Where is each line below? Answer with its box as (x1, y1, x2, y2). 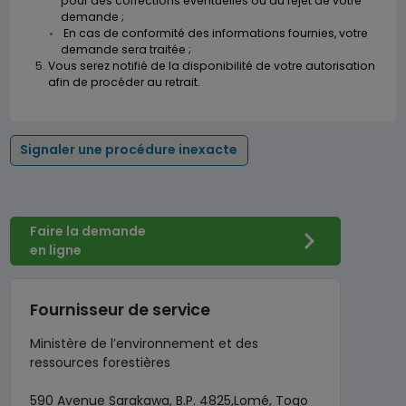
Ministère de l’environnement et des (29, 334, 258, 353)
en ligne (29, 240, 82, 259)
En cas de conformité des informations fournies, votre (63, 25, 368, 41)
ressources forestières (29, 353, 170, 372)
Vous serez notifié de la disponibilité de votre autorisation (47, 58, 375, 73)
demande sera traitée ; (60, 42, 191, 57)
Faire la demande (29, 221, 146, 240)
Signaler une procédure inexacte (20, 140, 237, 159)
